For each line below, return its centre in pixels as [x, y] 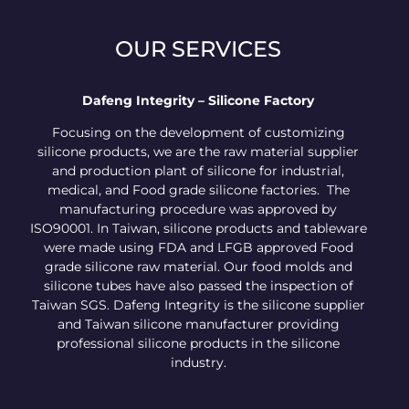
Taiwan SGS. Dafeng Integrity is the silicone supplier [198, 305]
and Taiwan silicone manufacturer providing [198, 325]
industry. [198, 363]
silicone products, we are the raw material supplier [199, 152]
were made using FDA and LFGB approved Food [198, 248]
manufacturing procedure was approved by [199, 210]
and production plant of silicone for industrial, [199, 171]
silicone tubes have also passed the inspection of [198, 286]
